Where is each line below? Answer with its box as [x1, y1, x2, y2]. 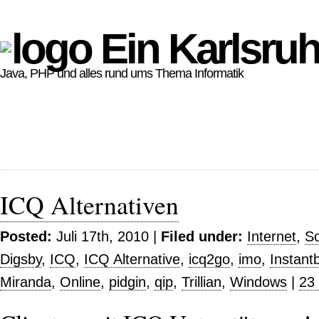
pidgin [109, 274, 146, 290]
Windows [230, 274, 287, 290]
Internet [247, 229, 296, 244]
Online [60, 274, 100, 290]
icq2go [189, 251, 230, 267]
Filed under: [161, 229, 243, 244]
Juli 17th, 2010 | [52, 229, 161, 244]
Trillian [182, 274, 221, 290]
